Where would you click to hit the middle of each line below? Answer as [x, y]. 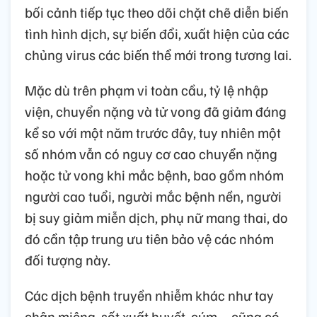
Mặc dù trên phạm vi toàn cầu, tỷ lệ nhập [146, 90]
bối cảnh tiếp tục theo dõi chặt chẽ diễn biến [157, 12]
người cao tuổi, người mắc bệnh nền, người [153, 196]
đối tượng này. [68, 259]
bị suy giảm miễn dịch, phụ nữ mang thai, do [156, 217]
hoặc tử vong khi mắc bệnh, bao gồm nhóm [154, 174]
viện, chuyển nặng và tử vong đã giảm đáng [156, 111]
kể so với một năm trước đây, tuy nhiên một [153, 132]
